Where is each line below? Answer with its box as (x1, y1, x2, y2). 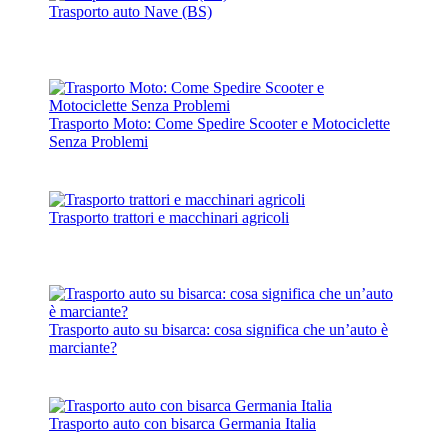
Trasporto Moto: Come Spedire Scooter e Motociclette (49, 114, 390, 132)
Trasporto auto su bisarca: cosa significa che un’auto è (49, 320, 388, 338)
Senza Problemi (49, 132, 148, 150)
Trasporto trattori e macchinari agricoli (49, 208, 289, 226)
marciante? (49, 338, 117, 356)
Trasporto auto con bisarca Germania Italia (49, 414, 316, 432)
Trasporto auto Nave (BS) (49, 2, 212, 20)
